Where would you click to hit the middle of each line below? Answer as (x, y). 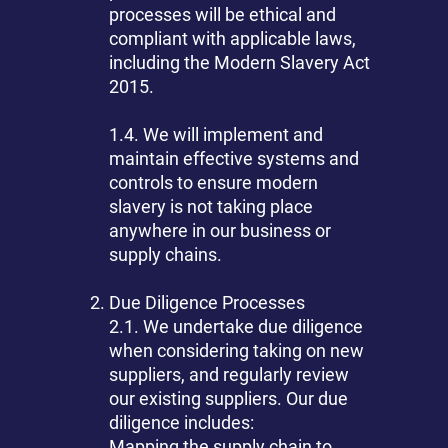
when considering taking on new (237, 351)
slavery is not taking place (211, 207)
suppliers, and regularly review (229, 375)
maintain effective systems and (234, 159)
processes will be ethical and (223, 15)
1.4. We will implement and (216, 135)
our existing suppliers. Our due (229, 399)
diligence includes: (182, 423)
